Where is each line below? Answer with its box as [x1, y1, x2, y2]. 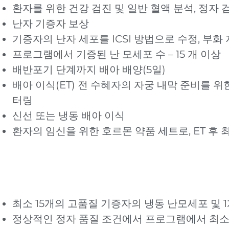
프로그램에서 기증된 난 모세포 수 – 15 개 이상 [12, 48, 221, 60]
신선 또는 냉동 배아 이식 [12, 109, 125, 122]
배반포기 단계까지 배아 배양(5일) [12, 63, 166, 76]
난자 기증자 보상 [12, 17, 89, 30]
